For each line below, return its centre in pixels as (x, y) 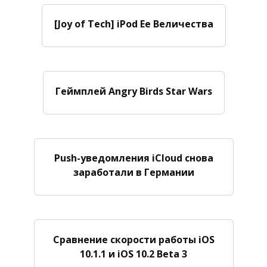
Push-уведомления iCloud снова (133, 158)
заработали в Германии (133, 172)
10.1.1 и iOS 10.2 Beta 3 (133, 254)
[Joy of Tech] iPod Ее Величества (133, 24)
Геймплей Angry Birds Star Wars (133, 91)
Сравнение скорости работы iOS (133, 239)
